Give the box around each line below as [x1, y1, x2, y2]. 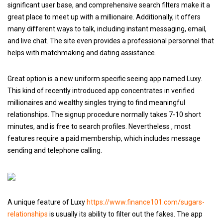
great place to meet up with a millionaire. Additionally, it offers [7, 13, 201, 21]
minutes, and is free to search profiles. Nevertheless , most [7, 122, 191, 130]
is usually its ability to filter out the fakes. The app [48, 210, 203, 218]
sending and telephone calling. [7, 146, 102, 154]
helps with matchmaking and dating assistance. [7, 49, 156, 57]
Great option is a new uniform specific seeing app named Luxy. [7, 75, 202, 83]
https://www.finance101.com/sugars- [87, 198, 205, 206]
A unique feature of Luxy [7, 198, 87, 206]
